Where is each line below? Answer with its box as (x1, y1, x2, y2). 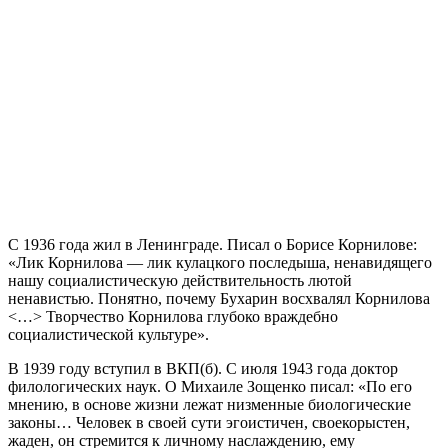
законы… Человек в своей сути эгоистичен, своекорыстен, (8, 413, 410, 431)
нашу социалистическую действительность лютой (8, 271, 352, 289)
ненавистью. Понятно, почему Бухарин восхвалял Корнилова (8, 289, 430, 307)
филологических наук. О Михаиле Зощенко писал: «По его (8, 377, 412, 395)
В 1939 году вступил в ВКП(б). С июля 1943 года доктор (8, 359, 398, 377)
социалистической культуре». (8, 325, 209, 343)
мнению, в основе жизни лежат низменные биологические (8, 395, 411, 413)
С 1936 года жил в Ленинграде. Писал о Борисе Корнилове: (8, 235, 417, 253)
